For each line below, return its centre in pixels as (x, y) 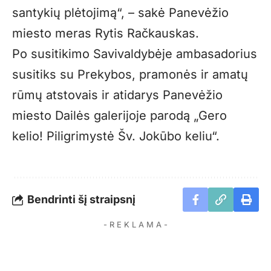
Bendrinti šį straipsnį (81, 199)
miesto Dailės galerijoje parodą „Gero (119, 115)
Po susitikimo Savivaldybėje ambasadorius (135, 54)
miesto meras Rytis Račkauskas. (106, 33)
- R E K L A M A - (135, 224)
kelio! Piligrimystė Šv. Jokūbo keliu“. (116, 136)
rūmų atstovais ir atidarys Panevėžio (117, 95)
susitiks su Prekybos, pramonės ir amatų (130, 74)
